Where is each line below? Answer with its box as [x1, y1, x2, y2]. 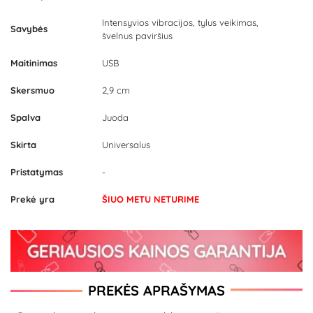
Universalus [102, 139, 150, 151]
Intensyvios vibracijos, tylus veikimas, [102, 17, 259, 29]
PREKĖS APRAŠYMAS [88, 281, 225, 299]
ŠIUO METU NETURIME [102, 194, 199, 205]
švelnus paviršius [102, 30, 173, 42]
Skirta [10, 139, 36, 151]
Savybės [10, 23, 48, 35]
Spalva [10, 112, 41, 124]
